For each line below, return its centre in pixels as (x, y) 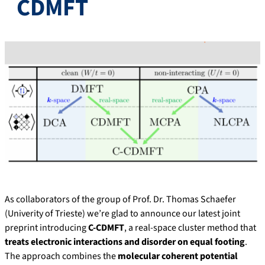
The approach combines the (61, 256)
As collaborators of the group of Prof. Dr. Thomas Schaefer (120, 200)
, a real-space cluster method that (190, 228)
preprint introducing (46, 228)
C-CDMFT (106, 228)
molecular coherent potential (178, 256)
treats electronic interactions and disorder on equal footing (125, 242)
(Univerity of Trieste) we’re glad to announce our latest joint (122, 214)
